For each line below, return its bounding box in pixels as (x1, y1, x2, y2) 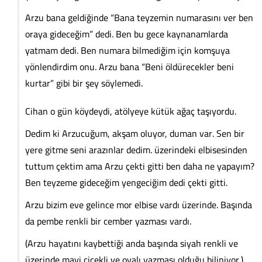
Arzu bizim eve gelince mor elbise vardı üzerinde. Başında (25, 195, 252, 213)
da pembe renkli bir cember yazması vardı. (25, 212, 194, 230)
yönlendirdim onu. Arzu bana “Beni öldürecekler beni (25, 57, 234, 75)
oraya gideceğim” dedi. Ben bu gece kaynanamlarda (25, 25, 228, 43)
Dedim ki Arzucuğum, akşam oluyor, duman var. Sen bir (25, 124, 244, 142)
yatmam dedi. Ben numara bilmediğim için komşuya (25, 41, 230, 59)
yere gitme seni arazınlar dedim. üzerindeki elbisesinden (25, 140, 247, 158)
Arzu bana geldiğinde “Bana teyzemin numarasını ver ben (25, 8, 253, 26)
